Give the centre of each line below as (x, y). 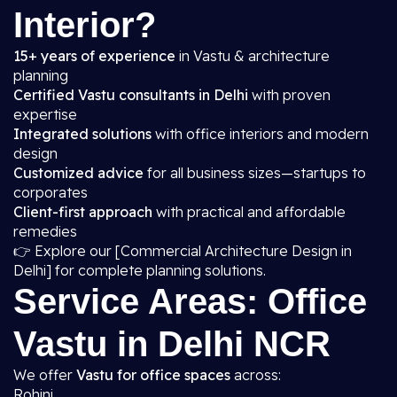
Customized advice (78, 173)
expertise (45, 114)
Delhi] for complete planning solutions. (140, 270)
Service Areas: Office (190, 301)
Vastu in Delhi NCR (172, 344)
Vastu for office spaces (153, 375)
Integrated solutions (82, 134)
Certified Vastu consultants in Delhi (131, 95)
